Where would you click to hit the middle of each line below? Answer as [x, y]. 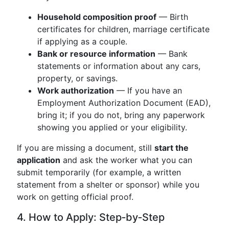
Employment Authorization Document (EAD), [124, 103]
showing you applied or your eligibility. [112, 127]
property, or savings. [77, 78]
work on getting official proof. [75, 197]
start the [171, 148]
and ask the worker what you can [126, 160]
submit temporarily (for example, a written [99, 172]
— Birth [172, 17]
